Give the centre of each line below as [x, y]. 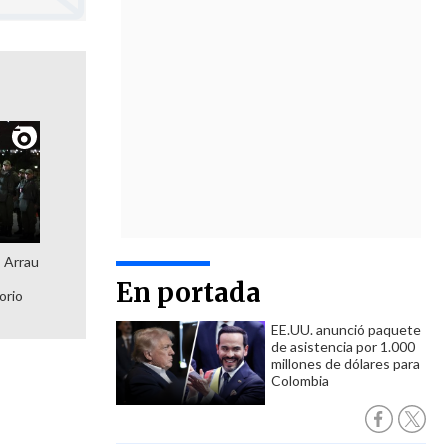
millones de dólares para [345, 363]
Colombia [300, 380]
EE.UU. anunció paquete [346, 329]
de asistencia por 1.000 [343, 346]
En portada [188, 292]
